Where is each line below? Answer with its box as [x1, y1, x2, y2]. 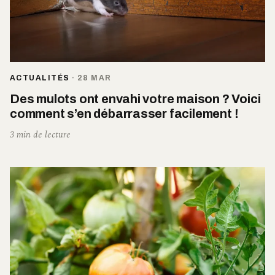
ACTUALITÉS [10, 73, 70, 82]
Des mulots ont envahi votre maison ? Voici [10, 91, 261, 106]
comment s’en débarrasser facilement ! [10, 106, 239, 120]
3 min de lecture [10, 127, 71, 142]
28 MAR [77, 73, 112, 82]
